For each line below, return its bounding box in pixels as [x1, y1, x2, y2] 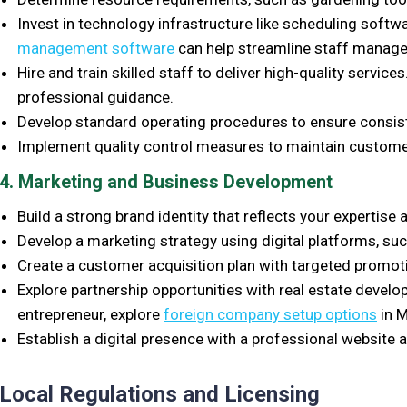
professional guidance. [17, 88, 174, 106]
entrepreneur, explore [17, 305, 164, 323]
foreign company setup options [164, 305, 377, 323]
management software [17, 39, 174, 57]
